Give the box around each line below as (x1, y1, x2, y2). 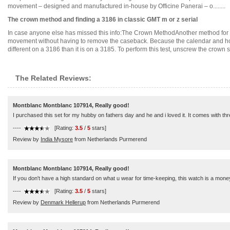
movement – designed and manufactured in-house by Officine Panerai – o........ (8, 3, 225, 10)
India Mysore (41, 136, 73, 142)
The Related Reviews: (15, 74, 91, 82)
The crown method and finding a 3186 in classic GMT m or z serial (8, 16, 198, 23)
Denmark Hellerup (41, 199, 86, 205)
